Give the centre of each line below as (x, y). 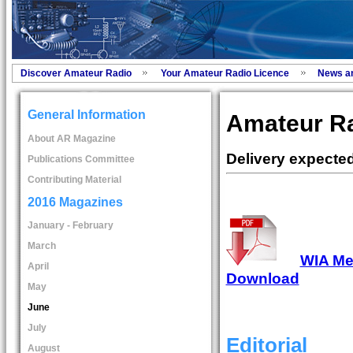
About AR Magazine (71, 138)
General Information (86, 115)
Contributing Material (74, 179)
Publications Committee (81, 159)
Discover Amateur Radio (76, 73)
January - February (70, 226)
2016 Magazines (75, 202)
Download (262, 279)
